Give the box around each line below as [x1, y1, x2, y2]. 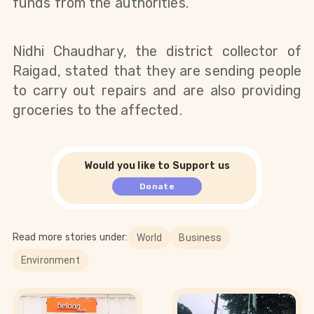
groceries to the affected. [13, 102, 182, 119]
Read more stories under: [13, 231, 128, 243]
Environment [21, 254, 80, 266]
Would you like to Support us [83, 159, 231, 172]
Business [179, 231, 222, 243]
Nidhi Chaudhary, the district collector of [13, 43, 301, 60]
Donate [139, 181, 175, 191]
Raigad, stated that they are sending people [13, 62, 301, 80]
